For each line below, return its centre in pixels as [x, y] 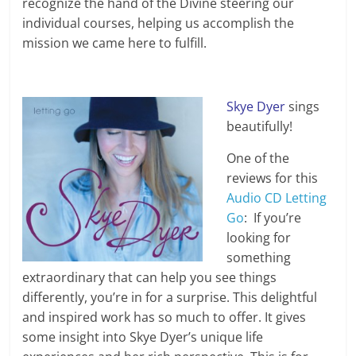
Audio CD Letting [277, 198]
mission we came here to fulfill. [115, 43]
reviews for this [273, 178]
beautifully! [260, 127]
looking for [259, 238]
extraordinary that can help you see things [150, 278]
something [259, 258]
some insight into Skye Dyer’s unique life [143, 337]
